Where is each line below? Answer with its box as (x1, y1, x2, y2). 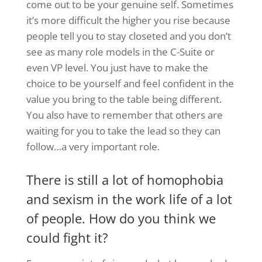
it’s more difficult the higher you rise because (26, 13, 230, 27)
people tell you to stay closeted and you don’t (26, 29, 231, 43)
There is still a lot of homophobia (26, 171, 223, 189)
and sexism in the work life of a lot (26, 190, 232, 208)
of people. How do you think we (26, 209, 216, 227)
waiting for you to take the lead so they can (26, 123, 220, 137)
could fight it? (26, 229, 108, 247)
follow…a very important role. (26, 139, 160, 153)
